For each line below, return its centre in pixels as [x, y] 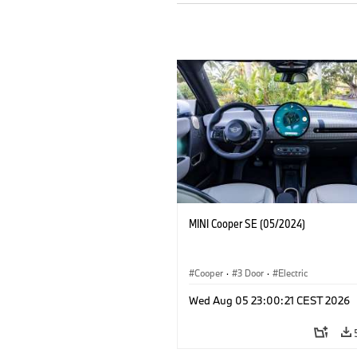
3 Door [251, 273]
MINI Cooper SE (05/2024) [247, 223]
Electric [293, 273]
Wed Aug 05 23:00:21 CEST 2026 [269, 300]
